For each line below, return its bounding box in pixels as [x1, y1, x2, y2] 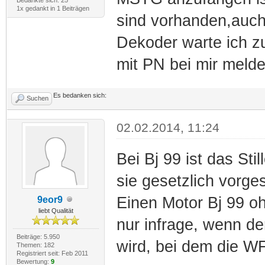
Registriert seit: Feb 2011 [16, 249, 88, 257]
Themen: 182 [16, 241, 54, 248]
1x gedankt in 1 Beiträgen [16, 4, 89, 12]
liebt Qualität [38, 206, 73, 214]
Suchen [27, 94, 49, 102]
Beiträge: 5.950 [16, 232, 60, 240]
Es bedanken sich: [53, 91, 106, 99]
